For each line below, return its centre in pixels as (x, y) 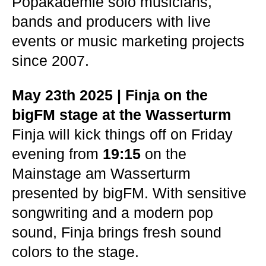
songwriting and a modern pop (113, 213)
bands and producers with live (111, 21)
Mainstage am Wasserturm (101, 173)
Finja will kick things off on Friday (122, 134)
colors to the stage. (75, 252)
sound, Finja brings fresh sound (117, 232)
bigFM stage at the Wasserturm (121, 115)
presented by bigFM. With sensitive (129, 193)
